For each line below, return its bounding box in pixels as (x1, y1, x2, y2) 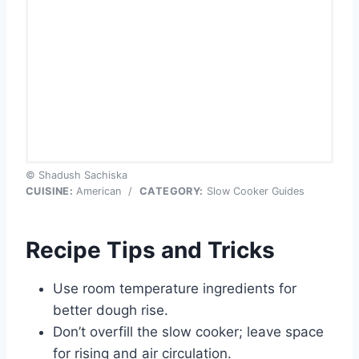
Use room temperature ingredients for (53, 280, 296, 296)
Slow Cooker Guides (203, 184, 305, 197)
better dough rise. (53, 301, 168, 318)
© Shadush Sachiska (26, 168, 127, 181)
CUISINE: (26, 184, 74, 197)
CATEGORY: (139, 184, 204, 197)
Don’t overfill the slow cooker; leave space (53, 323, 324, 340)
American (73, 184, 125, 197)
